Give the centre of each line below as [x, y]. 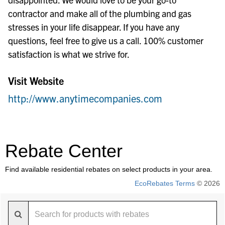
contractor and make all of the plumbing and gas [100, 13]
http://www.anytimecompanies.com [85, 98]
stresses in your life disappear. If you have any [94, 27]
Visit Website [36, 81]
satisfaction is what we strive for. [69, 54]
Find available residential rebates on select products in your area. [109, 169]
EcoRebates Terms [165, 183]
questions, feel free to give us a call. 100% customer [106, 40]
